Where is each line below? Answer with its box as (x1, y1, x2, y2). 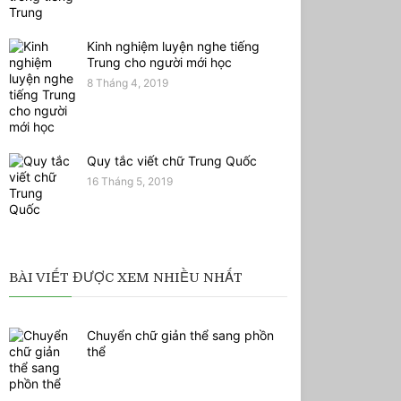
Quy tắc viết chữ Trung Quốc (86, 153, 257, 169)
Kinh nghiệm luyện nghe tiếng (86, 38, 260, 55)
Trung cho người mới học (86, 55, 232, 71)
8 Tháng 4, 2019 (86, 76, 168, 90)
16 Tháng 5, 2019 (86, 175, 173, 189)
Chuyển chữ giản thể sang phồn (86, 328, 274, 344)
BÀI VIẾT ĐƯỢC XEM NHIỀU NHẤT (8, 269, 243, 286)
